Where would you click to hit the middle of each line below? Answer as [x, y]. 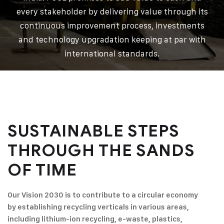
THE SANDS [145, 150]
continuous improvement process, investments [112, 25]
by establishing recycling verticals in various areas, [98, 207]
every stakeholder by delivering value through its [112, 11]
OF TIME [42, 170]
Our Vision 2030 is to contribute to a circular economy [103, 195]
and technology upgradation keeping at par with [112, 39]
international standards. [112, 53]
